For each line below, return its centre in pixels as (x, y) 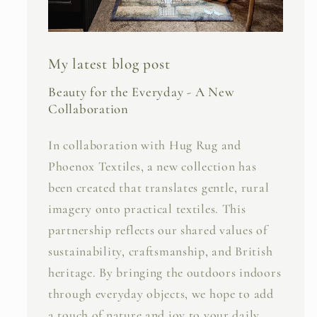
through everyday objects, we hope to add (161, 294)
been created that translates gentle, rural (159, 188)
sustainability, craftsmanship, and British (161, 252)
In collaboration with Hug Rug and (145, 145)
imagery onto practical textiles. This (147, 209)
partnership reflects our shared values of (158, 230)
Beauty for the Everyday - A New (142, 92)
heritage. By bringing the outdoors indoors (165, 273)
